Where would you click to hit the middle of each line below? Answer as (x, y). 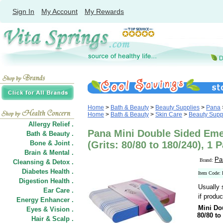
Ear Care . (58, 190)
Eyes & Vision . (50, 209)
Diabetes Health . (48, 171)
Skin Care (169, 114)
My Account (59, 11)
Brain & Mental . (49, 153)
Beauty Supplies (177, 108)
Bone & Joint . (52, 143)
